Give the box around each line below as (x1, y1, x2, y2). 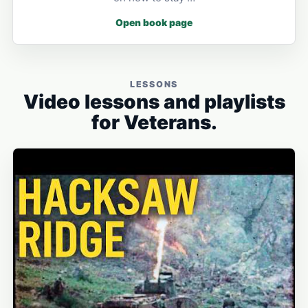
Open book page (115, 17, 192, 29)
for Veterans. (91, 111, 217, 135)
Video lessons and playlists (23, 90, 285, 114)
